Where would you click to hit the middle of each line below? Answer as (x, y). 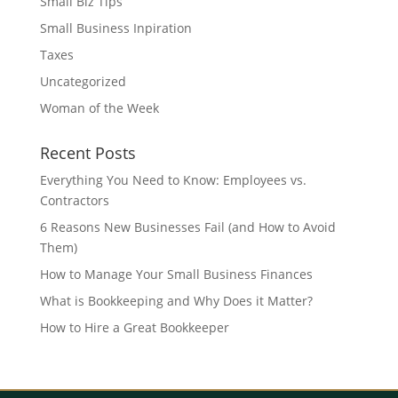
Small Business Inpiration (115, 28)
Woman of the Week (99, 108)
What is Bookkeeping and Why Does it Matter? (176, 301)
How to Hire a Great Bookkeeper (134, 327)
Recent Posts (88, 153)
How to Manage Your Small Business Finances (176, 274)
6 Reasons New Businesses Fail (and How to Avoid (187, 227)
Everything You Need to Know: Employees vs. (173, 180)
